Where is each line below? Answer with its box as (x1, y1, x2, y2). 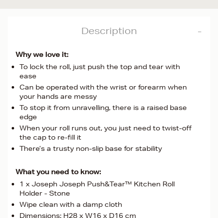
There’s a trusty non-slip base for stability (19, 144, 162, 153)
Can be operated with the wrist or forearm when (19, 83, 187, 91)
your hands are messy (19, 92, 97, 101)
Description (81, 25, 137, 36)
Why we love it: (16, 50, 69, 59)
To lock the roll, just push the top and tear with (19, 62, 180, 71)
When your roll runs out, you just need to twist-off (19, 124, 192, 132)
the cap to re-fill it (19, 133, 81, 142)
